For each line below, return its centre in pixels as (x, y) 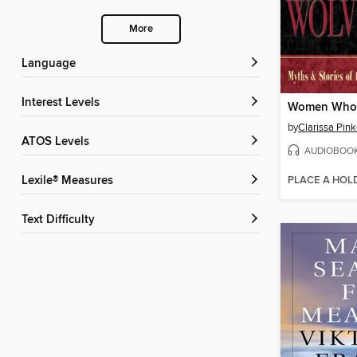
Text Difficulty (61, 220)
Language (52, 64)
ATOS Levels (59, 142)
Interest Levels (62, 103)
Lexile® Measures (71, 181)
